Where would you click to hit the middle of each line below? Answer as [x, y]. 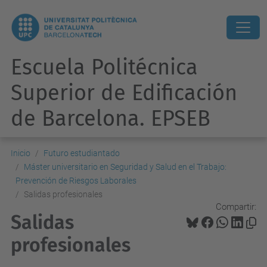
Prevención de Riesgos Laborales [76, 181]
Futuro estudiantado [82, 153]
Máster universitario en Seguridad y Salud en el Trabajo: [125, 167]
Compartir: [236, 207]
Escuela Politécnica [104, 67]
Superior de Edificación [124, 93]
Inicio [21, 153]
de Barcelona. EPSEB [111, 119]
